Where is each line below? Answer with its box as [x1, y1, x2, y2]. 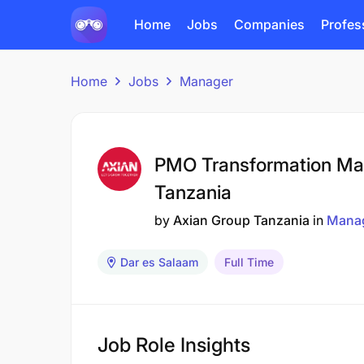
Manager [180, 73, 233, 89]
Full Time [224, 255, 274, 269]
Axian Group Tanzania [173, 212, 310, 228]
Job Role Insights [97, 333, 250, 357]
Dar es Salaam [120, 255, 198, 269]
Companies [234, 16, 305, 32]
